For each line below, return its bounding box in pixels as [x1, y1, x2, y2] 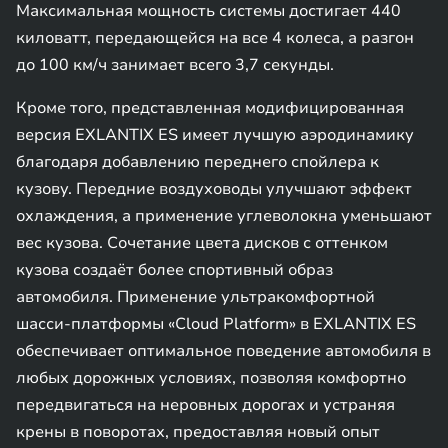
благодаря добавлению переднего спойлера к [16, 151, 379, 173]
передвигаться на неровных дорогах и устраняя [16, 394, 395, 416]
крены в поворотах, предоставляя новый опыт [16, 421, 380, 443]
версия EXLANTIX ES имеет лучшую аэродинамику [16, 124, 414, 146]
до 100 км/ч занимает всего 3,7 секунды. [16, 54, 334, 76]
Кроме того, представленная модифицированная [16, 97, 404, 119]
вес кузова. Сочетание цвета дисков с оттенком [16, 232, 388, 254]
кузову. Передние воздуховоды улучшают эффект [16, 178, 412, 200]
